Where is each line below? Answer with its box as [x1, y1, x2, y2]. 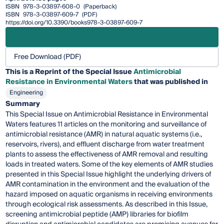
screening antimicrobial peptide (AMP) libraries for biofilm [5, 208, 189, 220]
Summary [5, 97, 40, 110]
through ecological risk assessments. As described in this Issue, [5, 198, 208, 210]
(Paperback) [82, 1, 117, 12]
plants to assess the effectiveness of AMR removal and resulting [5, 148, 208, 160]
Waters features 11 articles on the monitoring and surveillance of [5, 118, 207, 130]
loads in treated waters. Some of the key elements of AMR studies [5, 158, 213, 170]
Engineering [9, 87, 43, 98]
